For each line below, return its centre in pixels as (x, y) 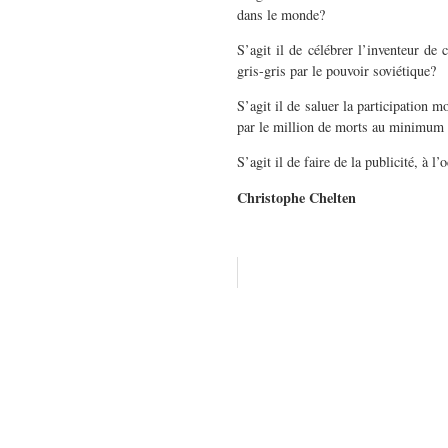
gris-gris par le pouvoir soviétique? (336, 70)
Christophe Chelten (296, 197)
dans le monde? (281, 14)
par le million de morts (304, 127)
